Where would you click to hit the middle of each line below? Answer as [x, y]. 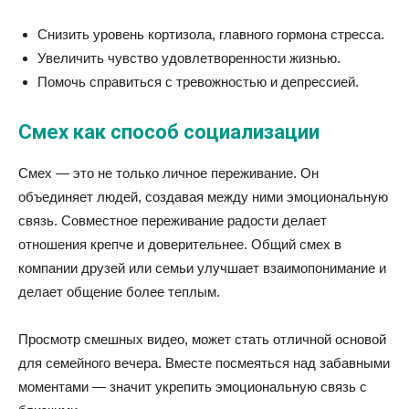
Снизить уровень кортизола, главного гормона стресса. [211, 34]
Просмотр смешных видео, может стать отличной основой [202, 339]
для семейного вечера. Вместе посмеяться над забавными [204, 363]
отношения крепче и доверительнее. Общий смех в [180, 244]
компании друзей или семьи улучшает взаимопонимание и [202, 268]
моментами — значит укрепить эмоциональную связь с [193, 387]
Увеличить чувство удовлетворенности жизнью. [189, 58]
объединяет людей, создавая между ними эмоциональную [203, 197]
